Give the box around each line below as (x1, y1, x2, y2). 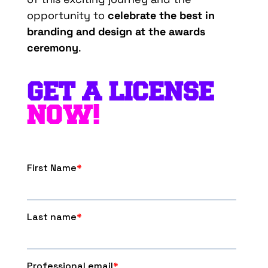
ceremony (26, 40, 78, 54)
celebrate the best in (107, 8, 215, 22)
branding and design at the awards (26, 24, 205, 38)
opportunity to (26, 8, 108, 22)
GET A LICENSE (26, 77, 214, 105)
